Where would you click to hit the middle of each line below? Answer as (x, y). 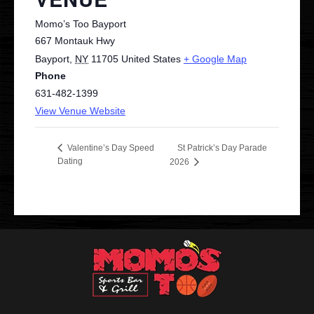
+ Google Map (215, 59)
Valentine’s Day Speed (110, 148)
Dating (70, 162)
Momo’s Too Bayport (81, 24)
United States (151, 59)
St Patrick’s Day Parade (222, 148)
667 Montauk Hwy (75, 41)
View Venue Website (80, 111)
